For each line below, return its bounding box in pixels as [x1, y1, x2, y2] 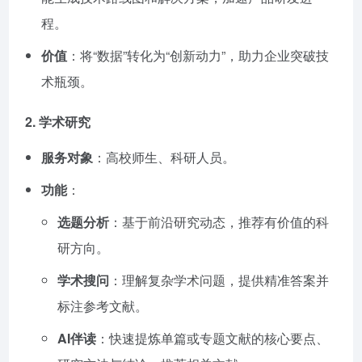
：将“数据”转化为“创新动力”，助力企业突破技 [67, 46, 329, 65]
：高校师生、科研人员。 [93, 148, 235, 167]
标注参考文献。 [57, 297, 148, 316]
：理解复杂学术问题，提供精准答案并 [109, 271, 329, 290]
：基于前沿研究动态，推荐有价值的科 [109, 213, 329, 232]
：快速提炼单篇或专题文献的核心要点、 [96, 329, 329, 348]
